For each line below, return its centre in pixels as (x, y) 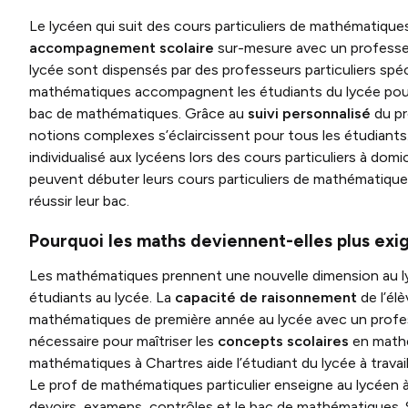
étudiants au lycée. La (102, 297)
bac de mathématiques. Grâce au (138, 113)
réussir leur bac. (79, 201)
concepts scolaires (283, 341)
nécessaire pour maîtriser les (123, 341)
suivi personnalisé (309, 113)
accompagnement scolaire (122, 48)
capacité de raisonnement (266, 297)
